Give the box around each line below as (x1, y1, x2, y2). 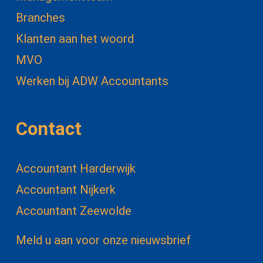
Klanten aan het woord (15, 32, 134, 46)
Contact (15, 117, 82, 140)
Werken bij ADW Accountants (15, 74, 168, 89)
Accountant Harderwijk (15, 161, 136, 176)
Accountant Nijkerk (15, 183, 116, 197)
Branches (15, 11, 65, 25)
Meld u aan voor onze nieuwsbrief (15, 233, 191, 248)
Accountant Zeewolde (15, 204, 131, 218)
